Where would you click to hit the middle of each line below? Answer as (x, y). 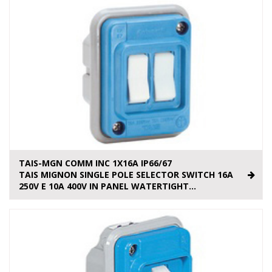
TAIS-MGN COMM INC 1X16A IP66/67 (95, 163)
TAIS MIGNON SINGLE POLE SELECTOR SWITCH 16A (126, 175)
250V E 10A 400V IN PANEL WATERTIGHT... (107, 186)
